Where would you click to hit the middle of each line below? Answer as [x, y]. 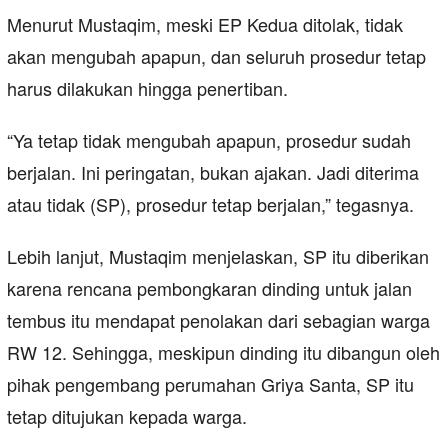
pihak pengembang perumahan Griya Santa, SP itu [210, 384]
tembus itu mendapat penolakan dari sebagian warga [218, 320]
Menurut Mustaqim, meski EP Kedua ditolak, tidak [205, 24]
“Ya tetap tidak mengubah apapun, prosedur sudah [209, 140]
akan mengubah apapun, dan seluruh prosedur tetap [216, 56]
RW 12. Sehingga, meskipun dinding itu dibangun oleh [223, 352]
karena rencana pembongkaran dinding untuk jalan [209, 288]
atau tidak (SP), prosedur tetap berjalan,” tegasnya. [210, 204]
